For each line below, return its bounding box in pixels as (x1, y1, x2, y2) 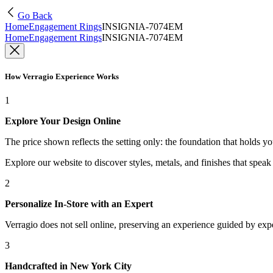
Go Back (18, 10, 52, 21)
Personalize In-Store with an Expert (5, 199, 153, 210)
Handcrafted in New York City (5, 261, 132, 272)
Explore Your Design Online (5, 116, 121, 127)
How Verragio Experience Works (5, 72, 119, 82)
